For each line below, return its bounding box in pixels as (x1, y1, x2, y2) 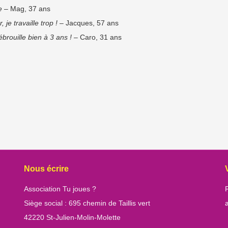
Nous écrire (24, 164, 69, 173)
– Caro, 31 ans (72, 33, 122, 41)
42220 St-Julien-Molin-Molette (24, 213, 121, 221)
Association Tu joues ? (24, 184, 97, 193)
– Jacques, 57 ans (58, 19, 119, 27)
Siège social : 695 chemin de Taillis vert (24, 198, 151, 207)
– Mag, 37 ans (2, 5, 50, 13)
